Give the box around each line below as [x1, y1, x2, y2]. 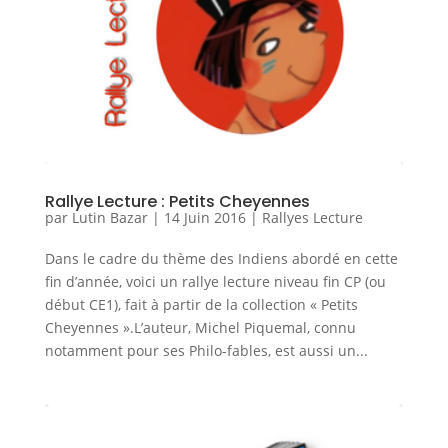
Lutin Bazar [71, 207, 148, 227]
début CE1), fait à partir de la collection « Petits [44, 294, 358, 314]
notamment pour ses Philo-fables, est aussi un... [44, 340, 368, 360]
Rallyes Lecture [261, 207, 363, 227]
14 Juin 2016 [163, 207, 246, 227]
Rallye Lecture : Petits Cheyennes [44, 189, 310, 213]
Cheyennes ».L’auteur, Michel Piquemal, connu [44, 317, 356, 337]
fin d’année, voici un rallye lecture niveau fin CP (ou [44, 271, 386, 291]
